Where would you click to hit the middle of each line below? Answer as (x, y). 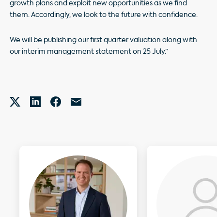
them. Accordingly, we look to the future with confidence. (104, 15)
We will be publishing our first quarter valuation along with (103, 40)
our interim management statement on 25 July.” (89, 52)
